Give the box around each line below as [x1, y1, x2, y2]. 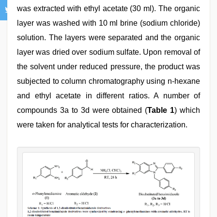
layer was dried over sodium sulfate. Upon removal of [17, 48, 200, 56]
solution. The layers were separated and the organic [17, 33, 200, 42]
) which [174, 106, 200, 114]
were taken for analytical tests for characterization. [17, 121, 187, 129]
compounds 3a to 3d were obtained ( [17, 106, 148, 114]
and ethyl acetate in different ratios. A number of [17, 92, 200, 100]
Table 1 [147, 106, 175, 114]
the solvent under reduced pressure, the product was [17, 62, 200, 71]
